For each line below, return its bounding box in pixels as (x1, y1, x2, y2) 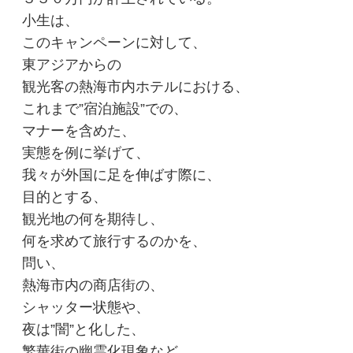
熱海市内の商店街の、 (22, 277, 165, 293)
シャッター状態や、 (22, 299, 150, 315)
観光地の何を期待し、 (22, 210, 165, 227)
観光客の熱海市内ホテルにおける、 (22, 78, 250, 95)
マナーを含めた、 (22, 122, 136, 139)
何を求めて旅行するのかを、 (22, 232, 207, 249)
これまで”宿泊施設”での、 (22, 100, 188, 117)
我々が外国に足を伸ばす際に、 (22, 166, 221, 183)
